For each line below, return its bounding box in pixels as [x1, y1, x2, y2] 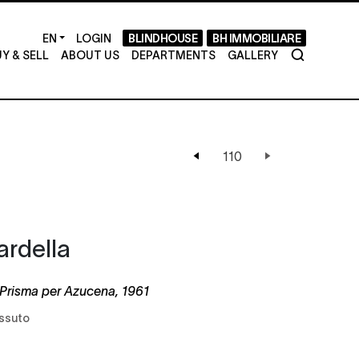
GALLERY [227, 46, 278, 62]
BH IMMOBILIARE [212, 30, 301, 45]
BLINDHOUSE [128, 30, 198, 45]
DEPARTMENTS [131, 46, 216, 62]
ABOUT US [60, 46, 119, 62]
